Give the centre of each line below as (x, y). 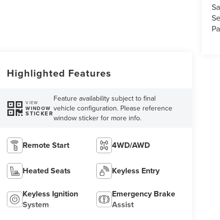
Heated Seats (46, 171)
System (36, 205)
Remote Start (46, 145)
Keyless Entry (136, 171)
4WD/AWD (131, 145)
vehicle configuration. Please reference (113, 108)
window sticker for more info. (98, 118)
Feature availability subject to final (105, 98)
